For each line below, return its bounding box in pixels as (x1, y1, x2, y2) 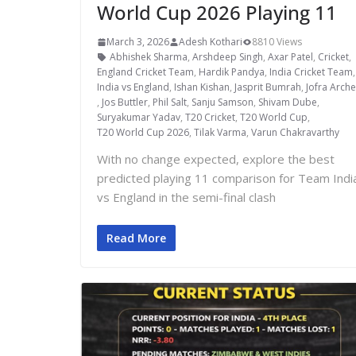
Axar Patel (268, 50, 313, 64)
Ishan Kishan (174, 80, 230, 95)
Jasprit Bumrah (234, 80, 301, 95)
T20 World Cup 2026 (97, 126, 189, 140)
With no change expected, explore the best (97, 151, 335, 168)
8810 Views (252, 35, 302, 49)
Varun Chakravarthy (251, 126, 339, 140)
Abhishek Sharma (110, 50, 188, 64)
